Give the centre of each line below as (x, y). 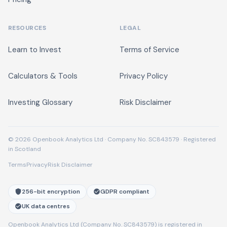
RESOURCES (27, 28)
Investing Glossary (40, 102)
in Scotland (25, 149)
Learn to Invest (35, 50)
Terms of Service (149, 50)
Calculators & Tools (43, 76)
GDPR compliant (125, 191)
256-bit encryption (51, 191)
